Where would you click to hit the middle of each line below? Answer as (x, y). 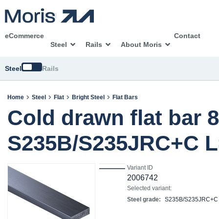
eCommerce (24, 36)
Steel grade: (144, 199)
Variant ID (140, 168)
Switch (34, 68)
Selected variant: (149, 188)
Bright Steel (88, 97)
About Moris (141, 44)
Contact (187, 36)
